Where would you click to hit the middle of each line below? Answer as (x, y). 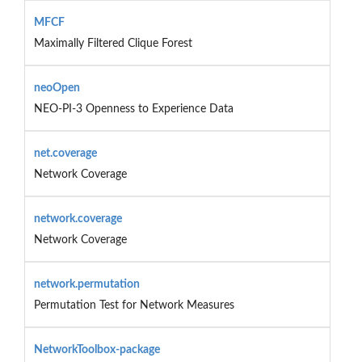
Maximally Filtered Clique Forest (113, 43)
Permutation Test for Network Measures (134, 305)
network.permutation (86, 284)
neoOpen (57, 88)
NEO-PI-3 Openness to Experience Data (133, 109)
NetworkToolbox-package (97, 349)
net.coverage (65, 153)
